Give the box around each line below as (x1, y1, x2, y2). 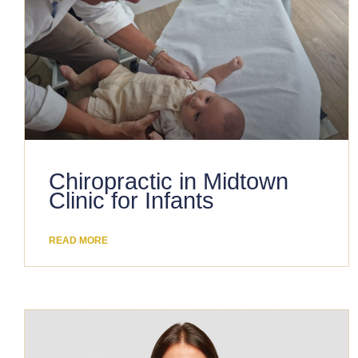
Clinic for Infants (49, 187, 214, 213)
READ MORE (49, 234, 108, 246)
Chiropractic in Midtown (49, 168, 288, 194)
